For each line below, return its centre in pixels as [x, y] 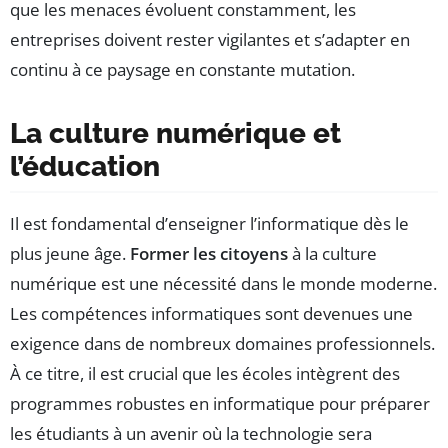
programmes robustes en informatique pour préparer [220, 403]
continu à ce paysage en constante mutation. [182, 69]
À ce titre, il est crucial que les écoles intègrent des [205, 373]
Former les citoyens [209, 253]
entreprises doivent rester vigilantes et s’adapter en [210, 39]
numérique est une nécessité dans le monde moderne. [223, 283]
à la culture [332, 253]
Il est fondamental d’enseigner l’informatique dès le [209, 223]
